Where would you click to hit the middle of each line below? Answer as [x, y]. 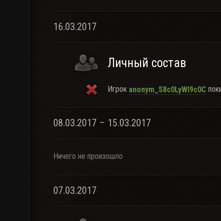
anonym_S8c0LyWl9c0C [167, 89]
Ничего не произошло [88, 156]
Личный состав [147, 63]
